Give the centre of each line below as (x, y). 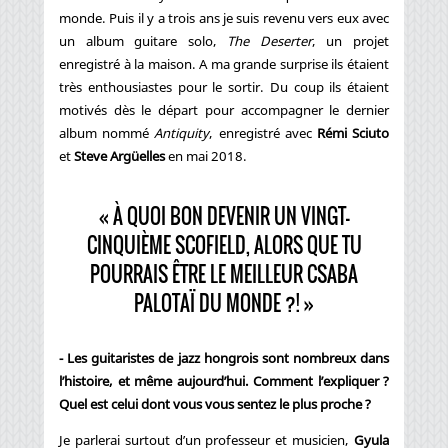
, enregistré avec (260, 133)
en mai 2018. (206, 156)
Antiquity (182, 133)
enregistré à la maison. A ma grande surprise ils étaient (224, 64)
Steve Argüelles (119, 156)
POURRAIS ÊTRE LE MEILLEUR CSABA (224, 274)
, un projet (350, 41)
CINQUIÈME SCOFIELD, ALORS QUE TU (224, 245)
